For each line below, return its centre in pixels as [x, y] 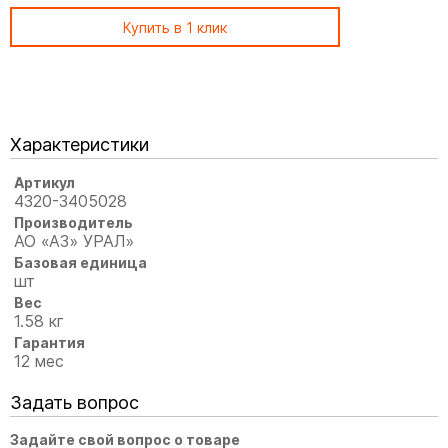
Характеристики [79, 144]
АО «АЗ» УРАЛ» [74, 240]
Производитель [74, 222]
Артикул [45, 182]
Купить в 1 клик [175, 27]
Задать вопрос [74, 402]
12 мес [39, 360]
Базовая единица [81, 262]
